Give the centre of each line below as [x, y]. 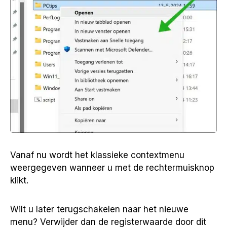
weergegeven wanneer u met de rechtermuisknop [112, 168]
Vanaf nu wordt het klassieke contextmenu [97, 155]
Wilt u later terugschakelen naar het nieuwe [99, 210]
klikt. [19, 181]
